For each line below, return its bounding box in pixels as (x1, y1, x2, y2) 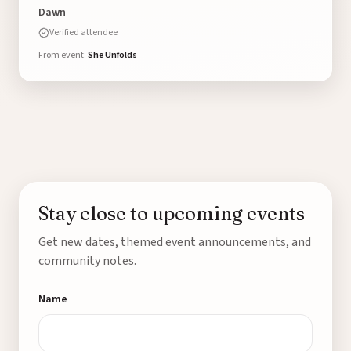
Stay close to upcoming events (38, 202, 305, 225)
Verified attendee (49, 26, 118, 39)
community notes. (38, 252, 136, 270)
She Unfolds (88, 49, 137, 62)
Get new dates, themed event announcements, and (38, 233, 311, 251)
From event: (38, 49, 88, 62)
